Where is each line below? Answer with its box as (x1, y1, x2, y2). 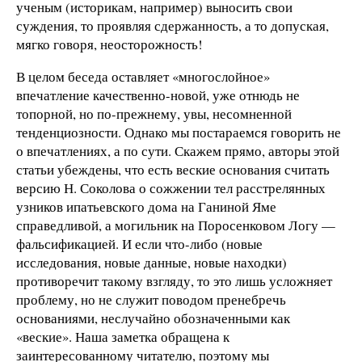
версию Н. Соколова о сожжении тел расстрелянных (16, 179, 326, 198)
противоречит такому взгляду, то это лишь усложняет (16, 271, 332, 291)
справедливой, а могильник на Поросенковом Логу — (16, 216, 335, 235)
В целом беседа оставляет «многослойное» (16, 67, 270, 86)
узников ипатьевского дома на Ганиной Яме (16, 197, 276, 217)
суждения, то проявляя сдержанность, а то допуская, (16, 16, 329, 36)
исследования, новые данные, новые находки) (16, 253, 287, 272)
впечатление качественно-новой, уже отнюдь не (16, 86, 300, 105)
